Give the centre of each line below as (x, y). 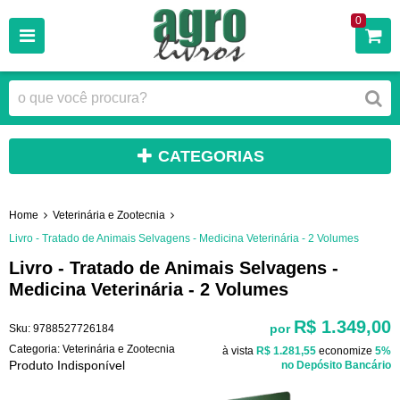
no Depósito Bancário (336, 365)
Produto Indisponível (67, 365)
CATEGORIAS (211, 156)
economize (346, 350)
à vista (239, 350)
